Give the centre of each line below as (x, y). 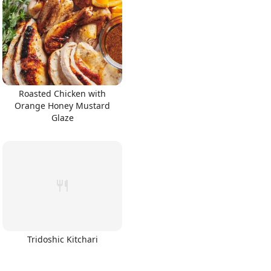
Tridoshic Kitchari (62, 239)
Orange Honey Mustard (62, 106)
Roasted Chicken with (62, 93)
